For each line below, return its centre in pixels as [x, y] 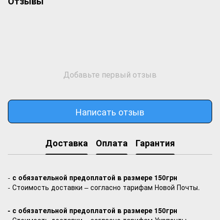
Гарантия [155, 143]
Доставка [67, 143]
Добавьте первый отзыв [110, 74]
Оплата [112, 143]
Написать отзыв [110, 111]
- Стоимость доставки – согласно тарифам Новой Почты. [104, 187]
